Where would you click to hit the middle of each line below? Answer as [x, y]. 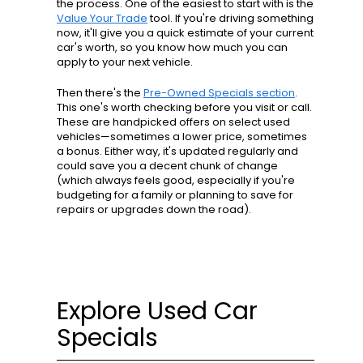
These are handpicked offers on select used [173, 122]
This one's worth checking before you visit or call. [184, 108]
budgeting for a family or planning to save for [175, 195]
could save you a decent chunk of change [167, 166]
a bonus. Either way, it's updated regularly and [177, 152]
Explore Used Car [157, 312]
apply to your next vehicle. [125, 62]
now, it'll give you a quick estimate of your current [185, 33]
